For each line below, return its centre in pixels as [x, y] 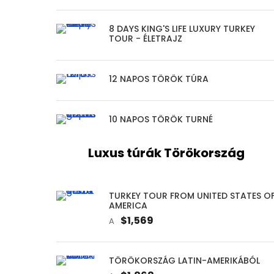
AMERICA [128, 205]
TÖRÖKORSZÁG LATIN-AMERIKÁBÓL [184, 260]
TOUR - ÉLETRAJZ [146, 38]
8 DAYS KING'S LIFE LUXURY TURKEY [182, 28]
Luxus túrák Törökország [166, 153]
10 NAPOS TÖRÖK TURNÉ [161, 119]
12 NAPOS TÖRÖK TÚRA [159, 79]
